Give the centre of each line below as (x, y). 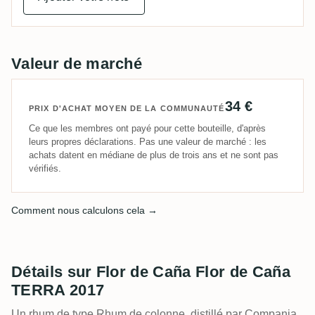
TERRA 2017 (58, 290)
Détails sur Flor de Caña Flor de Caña (151, 272)
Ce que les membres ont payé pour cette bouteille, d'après (147, 129)
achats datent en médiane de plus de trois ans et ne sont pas (154, 155)
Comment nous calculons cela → (84, 211)
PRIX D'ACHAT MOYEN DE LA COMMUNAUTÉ (127, 109)
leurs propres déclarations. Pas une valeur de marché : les (148, 142)
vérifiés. (45, 169)
